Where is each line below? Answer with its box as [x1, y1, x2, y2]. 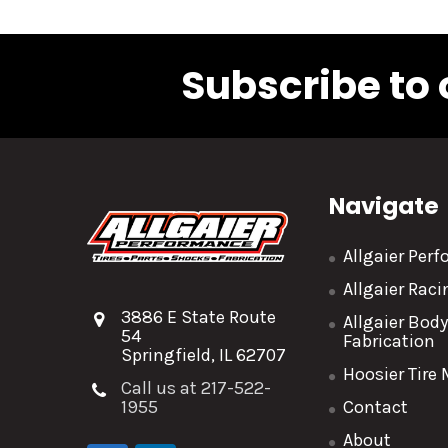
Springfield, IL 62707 [121, 344, 286, 366]
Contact [343, 396, 409, 418]
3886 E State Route [121, 306, 276, 328]
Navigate [329, 190, 440, 222]
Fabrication [343, 330, 436, 352]
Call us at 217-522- [121, 377, 271, 399]
